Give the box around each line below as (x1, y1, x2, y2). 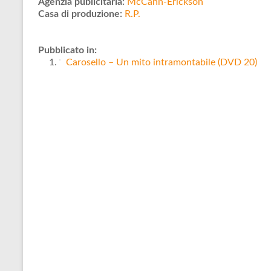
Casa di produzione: (38, 9, 122, 19)
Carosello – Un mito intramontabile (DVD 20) (64, 57, 257, 67)
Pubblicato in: (38, 45, 97, 55)
